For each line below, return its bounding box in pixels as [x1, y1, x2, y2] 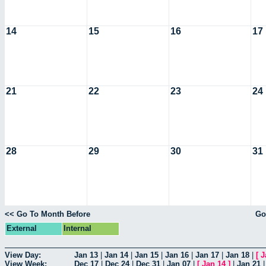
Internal [64, 224, 91, 233]
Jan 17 [195, 250, 219, 259]
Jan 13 [74, 250, 98, 259]
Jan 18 [226, 250, 249, 259]
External [7, 224, 37, 233]
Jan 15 [135, 250, 159, 259]
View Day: [5, 250, 41, 259]
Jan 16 [165, 250, 189, 259]
